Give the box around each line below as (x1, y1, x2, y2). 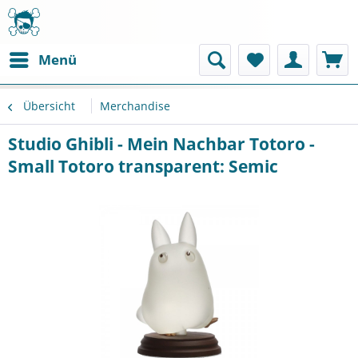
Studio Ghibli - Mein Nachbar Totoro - (8, 133, 315, 155)
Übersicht (23, 98, 75, 113)
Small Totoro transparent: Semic (8, 155, 278, 177)
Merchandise (100, 98, 170, 113)
